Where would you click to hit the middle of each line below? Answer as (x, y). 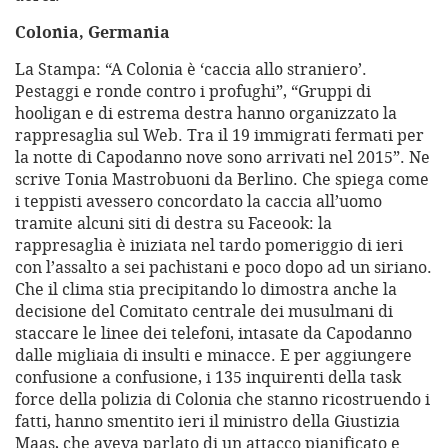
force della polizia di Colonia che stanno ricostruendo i (222, 399)
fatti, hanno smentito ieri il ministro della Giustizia (207, 421)
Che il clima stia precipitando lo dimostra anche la (206, 289)
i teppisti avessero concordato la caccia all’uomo (198, 201)
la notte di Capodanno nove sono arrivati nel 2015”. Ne (222, 157)
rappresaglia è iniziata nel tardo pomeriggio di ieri (209, 245)
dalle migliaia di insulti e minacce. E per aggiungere (213, 355)
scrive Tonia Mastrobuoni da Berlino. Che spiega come (222, 179)
